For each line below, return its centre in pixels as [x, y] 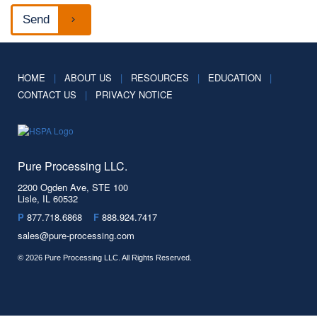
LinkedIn [107, 273]
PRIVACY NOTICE [134, 95]
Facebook [59, 273]
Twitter [154, 273]
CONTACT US [47, 95]
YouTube [133, 273]
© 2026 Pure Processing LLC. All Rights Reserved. [105, 258]
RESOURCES [160, 78]
